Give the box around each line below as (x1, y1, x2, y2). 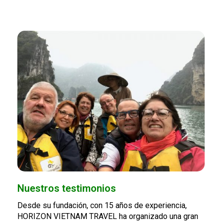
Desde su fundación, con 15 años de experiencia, (17, 200, 187, 210)
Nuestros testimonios (17, 182, 116, 194)
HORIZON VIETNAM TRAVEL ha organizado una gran (17, 211, 198, 221)
